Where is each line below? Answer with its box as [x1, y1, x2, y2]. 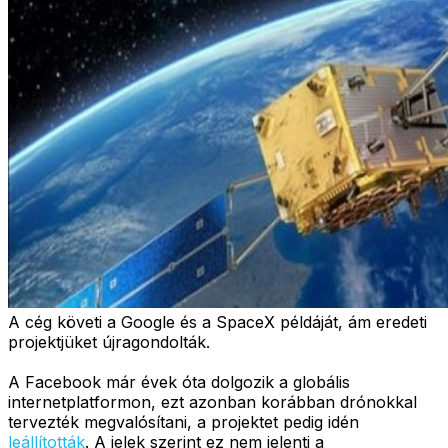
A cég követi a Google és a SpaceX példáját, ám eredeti [8, 311, 427, 332]
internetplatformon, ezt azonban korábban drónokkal [8, 391, 417, 412]
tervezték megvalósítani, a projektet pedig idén [8, 411, 359, 432]
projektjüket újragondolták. [8, 331, 210, 352]
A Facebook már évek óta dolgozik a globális [8, 371, 350, 392]
